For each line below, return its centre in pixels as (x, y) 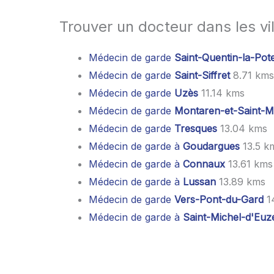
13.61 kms (249, 164)
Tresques (196, 128)
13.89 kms (241, 181)
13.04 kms (242, 128)
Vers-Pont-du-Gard (219, 199)
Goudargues (211, 146)
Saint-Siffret (202, 75)
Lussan (199, 181)
